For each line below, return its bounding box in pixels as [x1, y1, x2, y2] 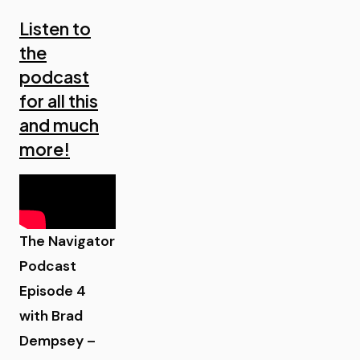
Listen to [19, 18, 91, 39]
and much [19, 114, 99, 136]
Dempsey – [19, 331, 96, 350]
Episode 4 [19, 281, 86, 300]
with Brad [19, 306, 83, 325]
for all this [19, 90, 98, 112]
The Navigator [19, 231, 115, 250]
